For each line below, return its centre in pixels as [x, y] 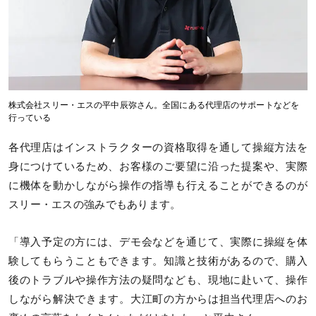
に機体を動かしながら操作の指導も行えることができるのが [158, 185]
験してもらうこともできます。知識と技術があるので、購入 [158, 261]
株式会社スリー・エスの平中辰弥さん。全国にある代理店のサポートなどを [154, 105]
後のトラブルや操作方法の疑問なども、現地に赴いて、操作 [158, 280]
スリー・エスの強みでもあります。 [95, 204]
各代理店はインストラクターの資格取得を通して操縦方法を [158, 147]
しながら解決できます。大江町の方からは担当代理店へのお [158, 299]
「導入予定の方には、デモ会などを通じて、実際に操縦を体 [158, 242]
